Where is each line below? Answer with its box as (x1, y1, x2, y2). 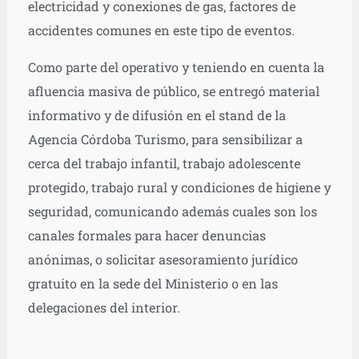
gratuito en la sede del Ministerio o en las (27, 274, 278, 292)
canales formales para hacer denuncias (27, 226, 266, 244)
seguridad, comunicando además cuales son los (27, 202, 317, 220)
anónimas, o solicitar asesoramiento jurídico (27, 250, 298, 268)
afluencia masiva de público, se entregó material (27, 82, 320, 99)
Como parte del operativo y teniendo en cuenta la (27, 58, 325, 75)
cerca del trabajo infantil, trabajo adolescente (27, 154, 301, 171)
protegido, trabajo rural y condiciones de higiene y (27, 178, 331, 196)
